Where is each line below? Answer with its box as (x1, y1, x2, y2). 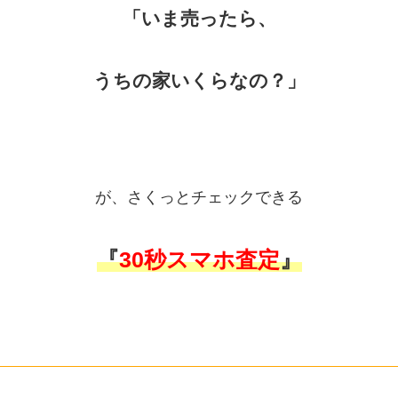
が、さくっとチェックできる (95, 187, 303, 206)
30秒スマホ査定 (118, 246, 280, 272)
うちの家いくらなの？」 (92, 69, 306, 91)
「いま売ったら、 (122, 8, 276, 29)
